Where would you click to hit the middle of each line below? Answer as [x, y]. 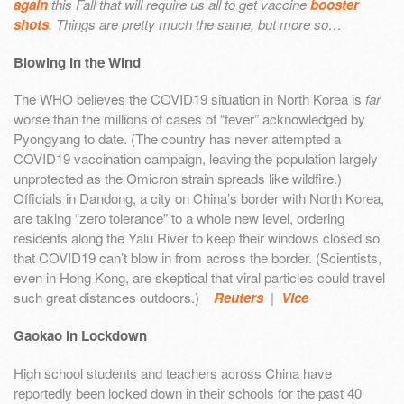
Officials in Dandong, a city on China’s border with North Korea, [199, 198]
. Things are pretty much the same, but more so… [195, 23]
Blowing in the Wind [77, 62]
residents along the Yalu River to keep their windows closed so [197, 238]
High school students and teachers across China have [173, 372]
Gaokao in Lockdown [80, 336]
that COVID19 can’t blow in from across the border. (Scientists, [197, 258]
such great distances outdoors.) [114, 298]
